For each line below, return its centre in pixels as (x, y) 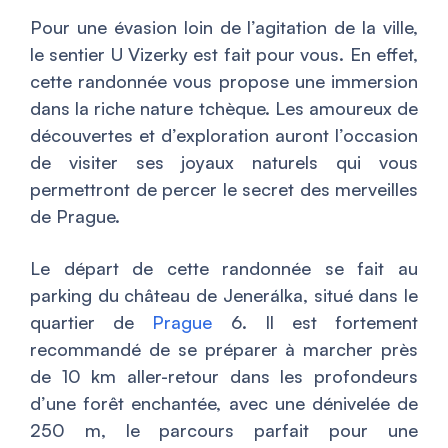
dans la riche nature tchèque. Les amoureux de (224, 107)
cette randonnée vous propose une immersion (224, 80)
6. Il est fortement (315, 321)
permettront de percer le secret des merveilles (224, 188)
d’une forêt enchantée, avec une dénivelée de (224, 402)
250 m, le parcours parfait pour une (224, 429)
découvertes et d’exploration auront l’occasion (224, 134)
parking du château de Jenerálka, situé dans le (224, 294)
